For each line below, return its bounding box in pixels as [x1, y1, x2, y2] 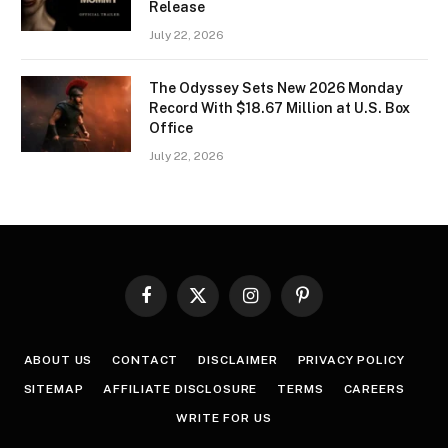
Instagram [248, 296, 309, 311]
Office [149, 119, 193, 136]
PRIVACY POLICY [297, 352, 405, 367]
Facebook [144, 296, 205, 311]
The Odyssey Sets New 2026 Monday [149, 79, 403, 96]
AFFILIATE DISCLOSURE [103, 381, 258, 396]
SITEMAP [23, 381, 84, 396]
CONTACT [112, 352, 179, 367]
